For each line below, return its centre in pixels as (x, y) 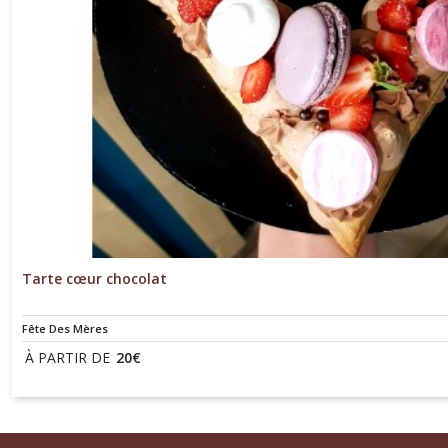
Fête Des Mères (65, 328)
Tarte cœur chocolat (94, 278)
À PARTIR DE (67, 357)
